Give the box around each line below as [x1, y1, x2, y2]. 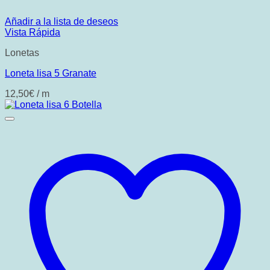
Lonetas [5, 48, 39, 58]
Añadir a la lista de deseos [5, 16, 118, 27]
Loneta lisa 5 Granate [5, 68, 96, 78]
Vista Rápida [5, 27, 60, 37]
